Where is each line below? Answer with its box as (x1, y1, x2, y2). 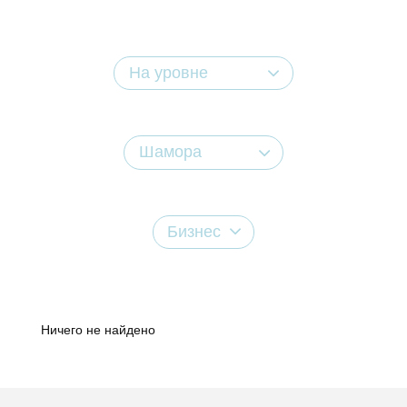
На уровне (129, 64, 208, 83)
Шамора (138, 143, 202, 162)
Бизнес (167, 222, 222, 241)
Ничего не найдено (41, 322, 155, 337)
